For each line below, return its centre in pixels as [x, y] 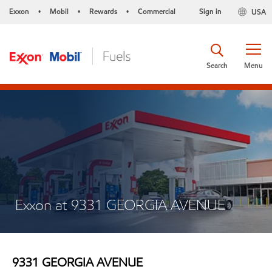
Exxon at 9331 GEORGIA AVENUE [120, 205]
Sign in [210, 11]
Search [217, 65]
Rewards [103, 11]
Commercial [157, 11]
